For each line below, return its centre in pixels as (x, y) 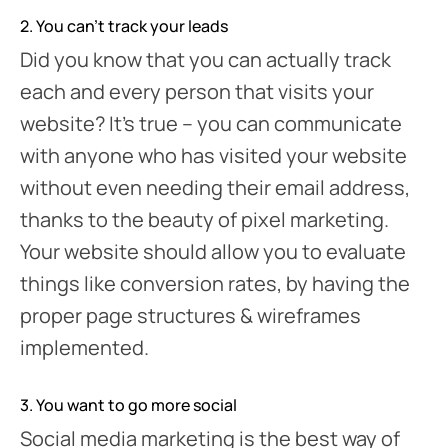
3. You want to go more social (128, 404)
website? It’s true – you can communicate (211, 123)
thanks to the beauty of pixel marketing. (204, 219)
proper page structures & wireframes (190, 315)
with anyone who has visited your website (213, 155)
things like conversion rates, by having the (215, 283)
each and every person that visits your (197, 91)
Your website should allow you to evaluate (213, 251)
